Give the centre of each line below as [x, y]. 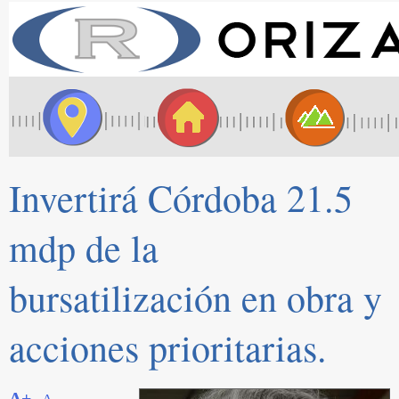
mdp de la [84, 248]
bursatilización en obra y [195, 297]
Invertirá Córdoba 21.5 [181, 198]
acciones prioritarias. [168, 347]
